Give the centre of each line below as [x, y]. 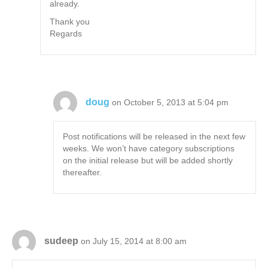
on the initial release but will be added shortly [148, 161]
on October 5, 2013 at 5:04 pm [170, 102]
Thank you [70, 22]
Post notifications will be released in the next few [154, 137]
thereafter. [83, 173]
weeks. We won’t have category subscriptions [149, 149]
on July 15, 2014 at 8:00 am [134, 241]
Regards [66, 34]
